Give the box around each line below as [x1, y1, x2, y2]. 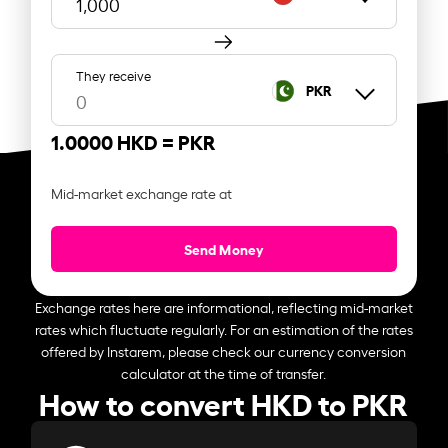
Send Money [183, 238, 265, 258]
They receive [76, 66, 152, 84]
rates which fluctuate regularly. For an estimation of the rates [34, 318, 413, 338]
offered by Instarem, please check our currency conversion [41, 340, 407, 360]
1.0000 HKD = [51, 126, 179, 155]
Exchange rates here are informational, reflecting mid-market [34, 296, 413, 316]
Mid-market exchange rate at [51, 182, 233, 202]
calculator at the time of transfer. [121, 362, 327, 382]
